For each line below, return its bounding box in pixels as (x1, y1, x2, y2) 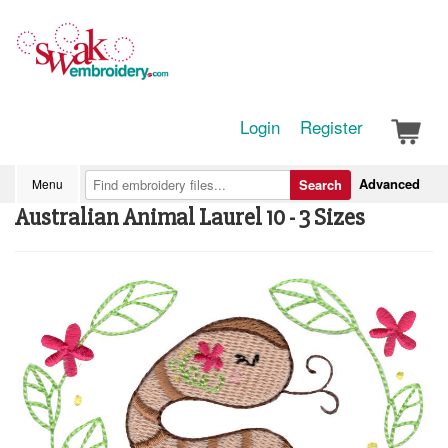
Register (300, 114, 363, 139)
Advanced (359, 174, 420, 193)
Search (299, 175, 342, 194)
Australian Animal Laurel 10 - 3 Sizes (15, 203, 365, 232)
